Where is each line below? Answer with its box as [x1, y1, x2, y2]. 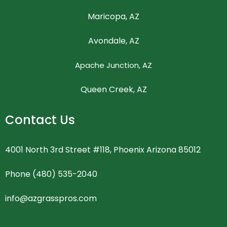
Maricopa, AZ [88, 10, 139, 22]
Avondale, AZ [88, 34, 139, 47]
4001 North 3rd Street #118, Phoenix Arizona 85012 [5, 143, 201, 156]
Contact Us [5, 111, 75, 128]
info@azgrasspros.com [5, 192, 97, 204]
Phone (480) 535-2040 [5, 168, 97, 180]
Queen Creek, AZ [80, 83, 147, 95]
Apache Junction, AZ [75, 59, 152, 70]
